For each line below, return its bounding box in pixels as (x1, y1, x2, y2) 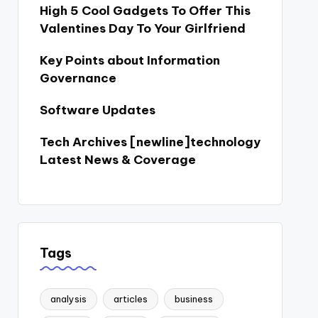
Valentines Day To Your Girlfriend (39, 21, 246, 36)
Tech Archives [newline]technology (39, 134, 261, 150)
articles (113, 293, 148, 305)
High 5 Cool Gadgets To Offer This (39, 3, 251, 18)
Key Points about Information (39, 53, 220, 68)
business (174, 293, 213, 305)
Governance (39, 70, 116, 86)
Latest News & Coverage (39, 152, 196, 168)
